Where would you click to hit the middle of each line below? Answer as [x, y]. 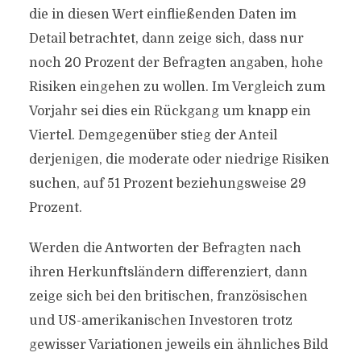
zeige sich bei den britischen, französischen [168, 297]
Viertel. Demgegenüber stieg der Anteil [153, 135]
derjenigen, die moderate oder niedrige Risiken [179, 160]
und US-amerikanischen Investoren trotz [160, 321]
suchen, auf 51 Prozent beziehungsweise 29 [167, 184]
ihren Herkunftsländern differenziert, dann [168, 272]
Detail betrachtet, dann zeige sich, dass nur [166, 39]
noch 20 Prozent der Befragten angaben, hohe [176, 63]
